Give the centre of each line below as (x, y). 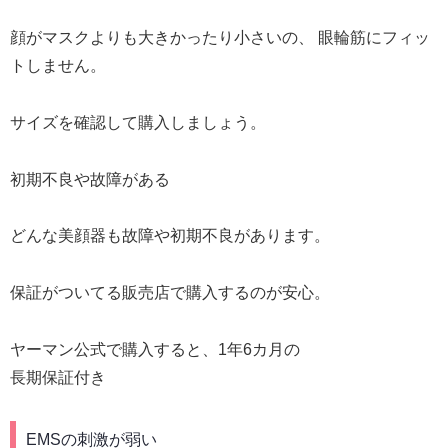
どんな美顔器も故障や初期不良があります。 (170, 236)
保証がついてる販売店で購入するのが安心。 (170, 293)
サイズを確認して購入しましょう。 (138, 122)
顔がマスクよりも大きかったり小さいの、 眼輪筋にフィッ (220, 37)
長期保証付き (58, 377)
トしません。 (58, 65)
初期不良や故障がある (90, 179)
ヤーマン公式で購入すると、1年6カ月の (155, 349)
